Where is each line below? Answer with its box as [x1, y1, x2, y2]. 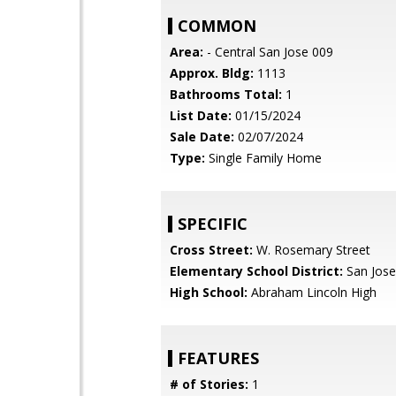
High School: [170, 284, 247, 301]
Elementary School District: [170, 263, 343, 279]
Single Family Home [205, 149, 322, 166]
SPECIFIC [178, 213, 247, 234]
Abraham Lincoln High [247, 284, 377, 301]
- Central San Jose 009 [203, 43, 333, 60]
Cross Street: [170, 241, 253, 258]
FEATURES [178, 347, 259, 369]
